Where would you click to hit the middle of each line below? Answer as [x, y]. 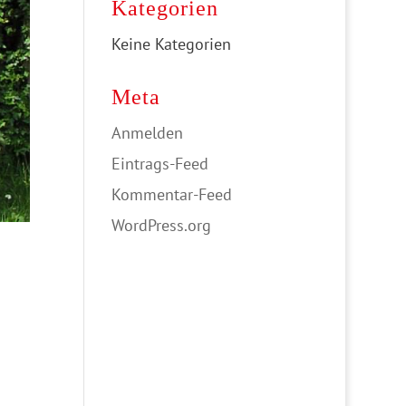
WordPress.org [162, 225]
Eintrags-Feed [160, 164]
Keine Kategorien [172, 44]
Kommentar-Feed [172, 194]
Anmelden [148, 133]
